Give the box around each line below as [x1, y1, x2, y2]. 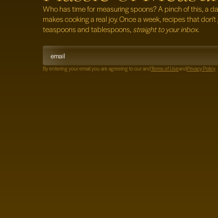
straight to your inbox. [133, 24, 199, 35]
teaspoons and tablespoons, [43, 24, 133, 35]
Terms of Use [151, 65, 179, 73]
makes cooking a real [43, 14, 107, 24]
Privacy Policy [187, 65, 216, 73]
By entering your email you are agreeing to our [43, 65, 143, 73]
